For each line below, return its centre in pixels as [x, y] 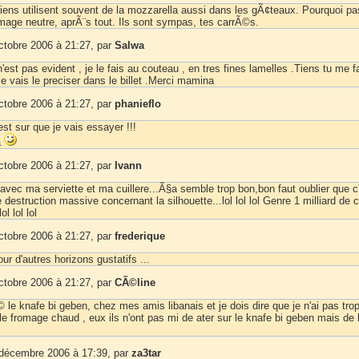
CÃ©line [135, 282]
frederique [140, 236]
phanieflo [138, 103]
